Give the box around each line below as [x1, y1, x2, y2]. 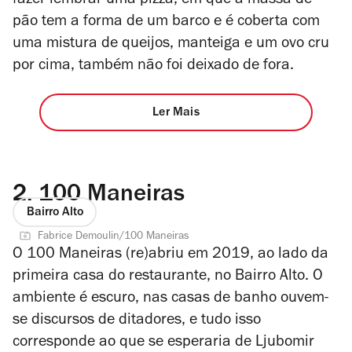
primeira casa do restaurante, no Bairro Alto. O [13, 269, 323, 285]
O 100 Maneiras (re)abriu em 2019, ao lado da [13, 247, 328, 263]
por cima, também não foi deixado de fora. [13, 58, 294, 75]
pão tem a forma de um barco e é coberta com [13, 14, 320, 31]
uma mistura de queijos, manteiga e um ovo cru [13, 36, 329, 53]
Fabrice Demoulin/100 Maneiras [38, 231, 189, 243]
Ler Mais [152, 107, 200, 120]
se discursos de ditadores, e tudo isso [13, 313, 261, 329]
